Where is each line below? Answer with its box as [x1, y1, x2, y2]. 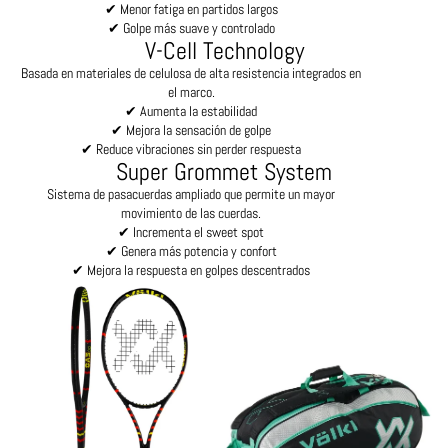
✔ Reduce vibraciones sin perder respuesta [81, 140, 301, 159]
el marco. [167, 83, 215, 102]
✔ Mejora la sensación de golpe [111, 121, 271, 140]
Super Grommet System [116, 156, 332, 188]
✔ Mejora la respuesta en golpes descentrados [72, 261, 310, 280]
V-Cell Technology [144, 35, 304, 67]
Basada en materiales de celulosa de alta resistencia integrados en [21, 64, 361, 83]
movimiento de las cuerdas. [121, 204, 261, 223]
